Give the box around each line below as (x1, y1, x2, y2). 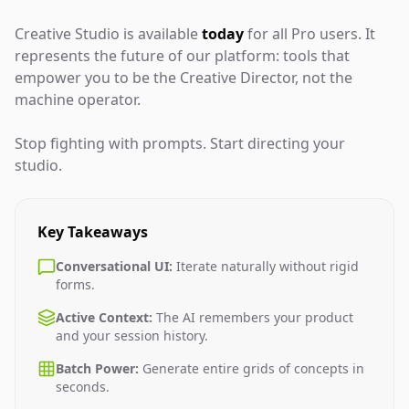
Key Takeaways (37, 222, 148, 242)
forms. (56, 276, 95, 293)
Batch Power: (56, 360, 139, 377)
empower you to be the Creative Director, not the (15, 68, 352, 88)
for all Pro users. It (244, 24, 375, 44)
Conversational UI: (56, 257, 173, 275)
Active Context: (56, 309, 152, 326)
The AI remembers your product (152, 309, 353, 326)
